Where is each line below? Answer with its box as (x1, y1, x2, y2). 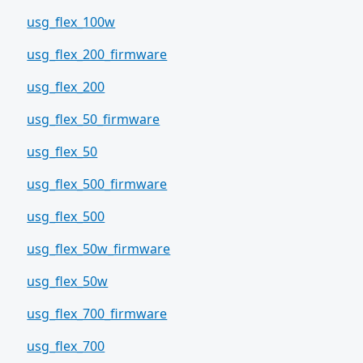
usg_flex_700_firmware (27, 304, 168, 322)
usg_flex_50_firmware (27, 109, 160, 128)
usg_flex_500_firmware (27, 174, 168, 193)
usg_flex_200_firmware (27, 45, 168, 63)
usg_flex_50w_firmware (27, 239, 171, 258)
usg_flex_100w (27, 12, 116, 31)
